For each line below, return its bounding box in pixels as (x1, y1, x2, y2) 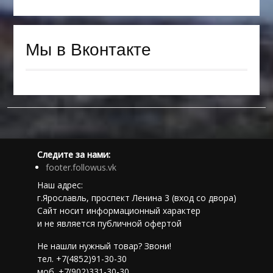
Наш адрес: (37, 179, 83, 191)
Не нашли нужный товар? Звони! (37, 239, 172, 252)
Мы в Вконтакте (25, 40, 151, 59)
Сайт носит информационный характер (37, 204, 201, 216)
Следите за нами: (37, 148, 111, 160)
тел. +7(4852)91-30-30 (37, 252, 127, 264)
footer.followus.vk (46, 161, 117, 173)
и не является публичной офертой (37, 217, 182, 229)
